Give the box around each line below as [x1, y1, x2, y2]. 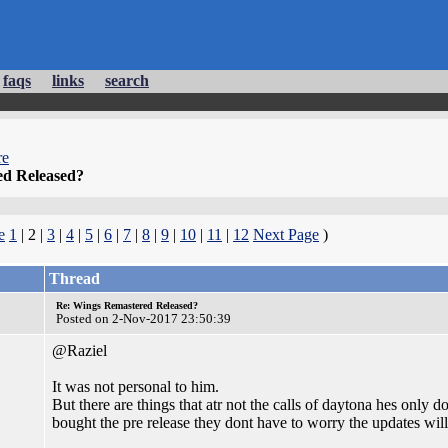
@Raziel [52, 342, 107, 359]
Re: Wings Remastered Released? [56, 300, 198, 311]
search [105, 72, 149, 89]
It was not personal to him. [52, 378, 219, 395]
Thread [49, 270, 100, 287]
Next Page [253, 226, 319, 243]
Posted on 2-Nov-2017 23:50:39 [56, 311, 231, 326]
